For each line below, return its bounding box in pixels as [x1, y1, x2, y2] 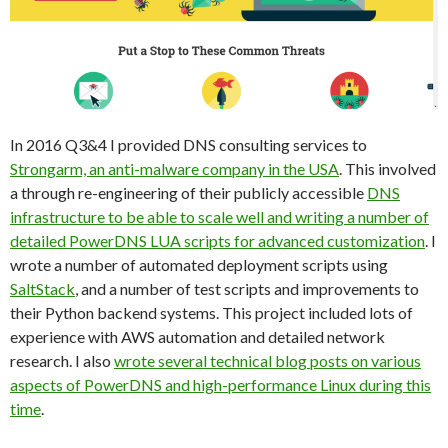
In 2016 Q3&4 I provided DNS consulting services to [10, 134, 367, 154]
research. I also [10, 350, 114, 370]
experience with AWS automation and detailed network [10, 326, 385, 346]
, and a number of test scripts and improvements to [75, 278, 419, 298]
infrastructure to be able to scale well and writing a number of [10, 206, 429, 226]
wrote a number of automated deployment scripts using [10, 254, 388, 274]
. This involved [339, 158, 436, 178]
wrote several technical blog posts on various [114, 350, 421, 370]
